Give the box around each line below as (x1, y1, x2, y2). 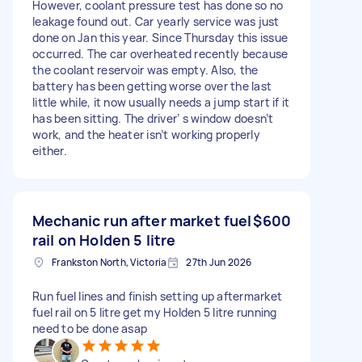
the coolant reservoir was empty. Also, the (32, 61, 259, 78)
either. (32, 142, 67, 158)
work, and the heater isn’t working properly (32, 126, 260, 142)
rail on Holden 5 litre (32, 229, 176, 250)
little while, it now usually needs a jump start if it (32, 94, 290, 110)
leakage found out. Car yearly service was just (32, 13, 280, 29)
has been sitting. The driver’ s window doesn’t (32, 110, 274, 126)
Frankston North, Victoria (52, 255, 167, 269)
